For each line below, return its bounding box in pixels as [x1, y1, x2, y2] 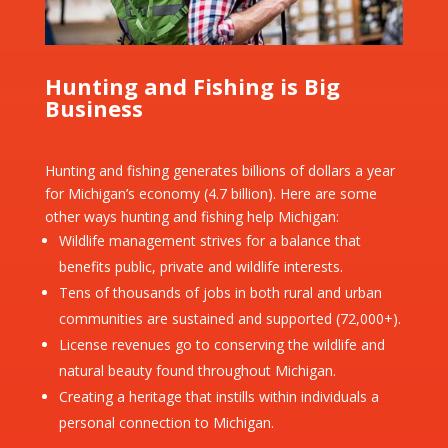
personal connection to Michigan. [58, 413, 274, 433]
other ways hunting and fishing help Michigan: [44, 207, 339, 227]
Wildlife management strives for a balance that [58, 231, 361, 251]
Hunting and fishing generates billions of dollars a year [44, 161, 395, 181]
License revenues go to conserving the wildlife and [58, 335, 385, 355]
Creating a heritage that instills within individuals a [58, 387, 379, 407]
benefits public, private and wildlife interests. [58, 257, 343, 277]
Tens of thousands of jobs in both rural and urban [58, 283, 382, 303]
